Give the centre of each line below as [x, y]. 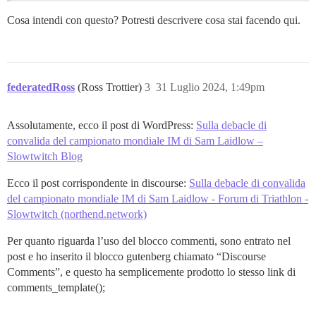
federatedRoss [41, 87]
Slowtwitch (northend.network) [77, 214]
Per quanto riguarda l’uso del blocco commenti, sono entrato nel [149, 241]
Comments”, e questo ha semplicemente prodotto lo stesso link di [151, 272]
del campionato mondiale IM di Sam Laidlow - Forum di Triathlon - [158, 199]
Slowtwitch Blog [45, 157]
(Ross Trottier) [111, 87]
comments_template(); [56, 288]
